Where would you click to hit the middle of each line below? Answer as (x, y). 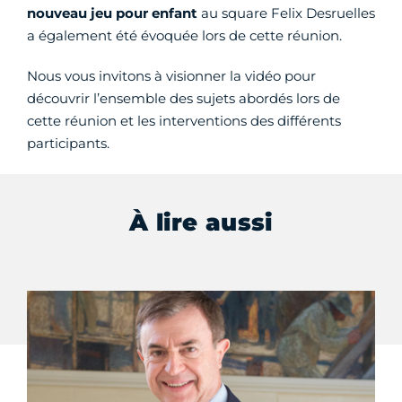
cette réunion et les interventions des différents (184, 121)
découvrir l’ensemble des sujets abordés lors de (184, 98)
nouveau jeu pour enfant (112, 13)
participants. (68, 143)
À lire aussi (201, 222)
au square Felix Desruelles (286, 13)
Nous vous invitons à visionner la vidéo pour (171, 76)
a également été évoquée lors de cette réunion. (184, 35)
